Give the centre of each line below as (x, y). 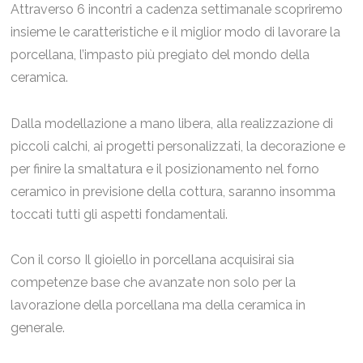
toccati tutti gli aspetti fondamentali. (120, 214)
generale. (38, 328)
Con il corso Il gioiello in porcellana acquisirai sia (153, 260)
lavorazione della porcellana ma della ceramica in (158, 305)
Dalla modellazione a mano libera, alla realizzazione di (172, 123)
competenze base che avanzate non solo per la (154, 283)
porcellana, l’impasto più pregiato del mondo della (160, 54)
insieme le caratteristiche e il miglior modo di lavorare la (176, 32)
